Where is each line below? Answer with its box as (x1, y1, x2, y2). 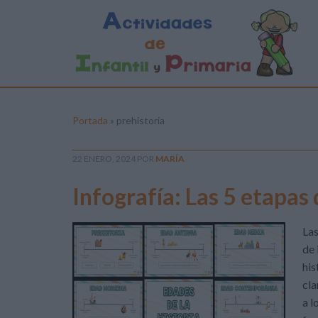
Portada (72, 114, 108, 126)
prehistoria (116, 114, 165, 126)
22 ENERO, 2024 (72, 153, 136, 164)
